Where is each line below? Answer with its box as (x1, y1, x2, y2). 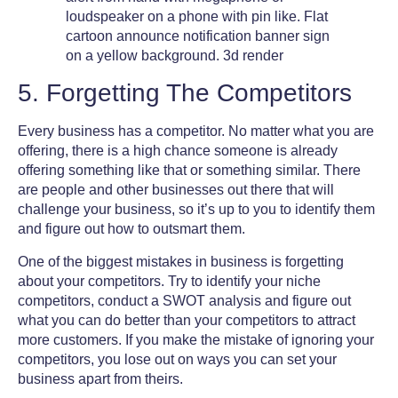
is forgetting (267, 253, 344, 269)
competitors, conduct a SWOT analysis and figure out (18, 292, 351, 308)
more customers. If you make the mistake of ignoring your (18, 331, 374, 347)
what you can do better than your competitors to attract (18, 312, 355, 328)
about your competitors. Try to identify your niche (18, 273, 321, 289)
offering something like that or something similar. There (18, 163, 361, 179)
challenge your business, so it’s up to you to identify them (18, 202, 375, 218)
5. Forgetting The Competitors (18, 79, 352, 107)
